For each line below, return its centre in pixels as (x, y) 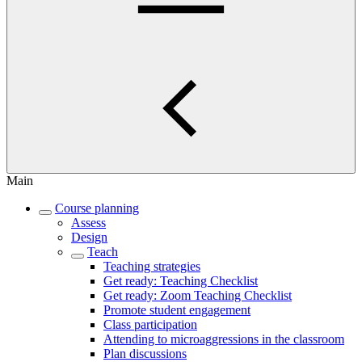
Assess (88, 223)
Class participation (150, 324)
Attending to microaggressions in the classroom (224, 339)
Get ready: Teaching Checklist (181, 281)
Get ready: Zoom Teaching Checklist (198, 295)
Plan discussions (145, 354)
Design (89, 237)
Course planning (97, 208)
